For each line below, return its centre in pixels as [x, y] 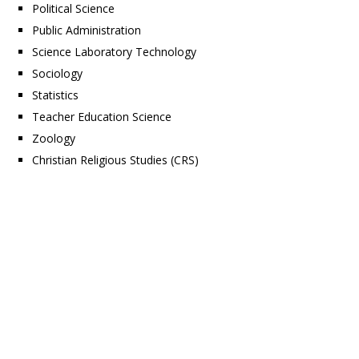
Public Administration [87, 30]
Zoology [54, 138]
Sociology [57, 73]
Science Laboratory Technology [114, 51]
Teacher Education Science [102, 116]
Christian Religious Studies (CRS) [115, 159]
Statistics [55, 95]
